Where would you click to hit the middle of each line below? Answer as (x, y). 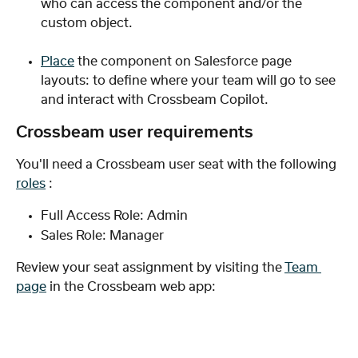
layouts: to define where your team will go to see (190, 81)
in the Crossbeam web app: (131, 287)
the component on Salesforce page (185, 62)
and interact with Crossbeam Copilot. (155, 100)
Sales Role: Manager (102, 235)
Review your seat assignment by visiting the (150, 268)
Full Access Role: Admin (114, 216)
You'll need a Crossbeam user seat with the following (178, 165)
